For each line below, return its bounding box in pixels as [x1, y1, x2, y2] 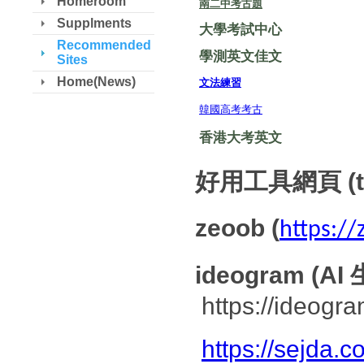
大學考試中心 [199, 22, 282, 37]
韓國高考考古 [199, 103, 262, 115]
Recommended [57, 38, 151, 52]
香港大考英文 [199, 130, 282, 145]
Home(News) [57, 75, 136, 89]
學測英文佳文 [199, 49, 282, 64]
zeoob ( [195, 214, 279, 241]
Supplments [57, 16, 132, 30]
